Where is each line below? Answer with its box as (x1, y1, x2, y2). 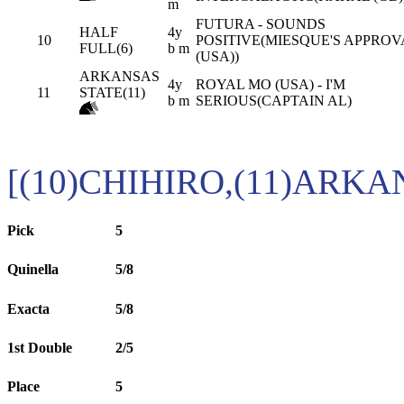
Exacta (7, 300, 50, 317)
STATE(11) (79, 84, 145, 100)
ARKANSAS (79, 68, 160, 84)
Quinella (7, 262, 59, 278)
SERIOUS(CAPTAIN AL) (196, 92, 352, 108)
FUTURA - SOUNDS (196, 15, 326, 32)
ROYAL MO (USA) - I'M (196, 76, 345, 92)
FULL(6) (79, 40, 133, 56)
